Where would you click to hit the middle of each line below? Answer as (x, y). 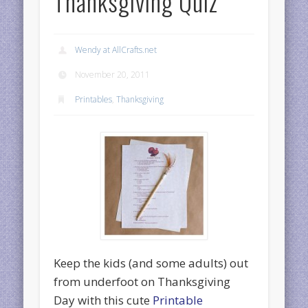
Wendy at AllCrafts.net (116, 49)
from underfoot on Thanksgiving (142, 281)
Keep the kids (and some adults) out (151, 263)
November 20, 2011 (113, 74)
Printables (94, 99)
